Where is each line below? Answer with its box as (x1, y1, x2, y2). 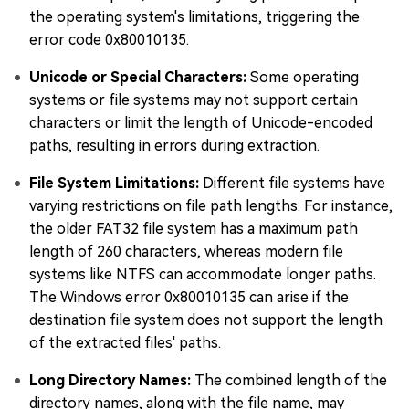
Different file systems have (203, 174, 385, 193)
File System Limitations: (29, 174, 203, 193)
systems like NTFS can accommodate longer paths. (29, 266, 376, 284)
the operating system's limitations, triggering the (29, 8, 360, 26)
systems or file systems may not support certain (29, 91, 358, 110)
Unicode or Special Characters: (29, 68, 250, 87)
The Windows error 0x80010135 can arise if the (29, 288, 349, 307)
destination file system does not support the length (29, 311, 383, 330)
